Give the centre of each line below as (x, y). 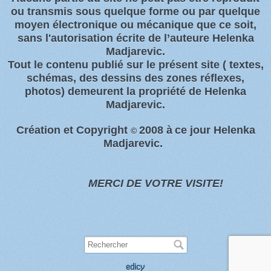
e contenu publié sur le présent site (128, 65)
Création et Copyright (73, 130)
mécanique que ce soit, (197, 25)
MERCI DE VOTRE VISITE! (152, 184)
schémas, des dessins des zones (113, 78)
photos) (45, 92)
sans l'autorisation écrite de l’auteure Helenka (135, 38)
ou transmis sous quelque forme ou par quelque (135, 12)
